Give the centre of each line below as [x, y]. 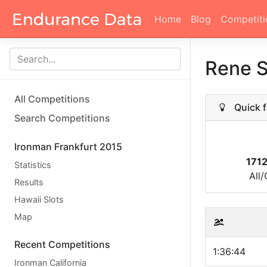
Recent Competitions [62, 244]
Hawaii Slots [39, 199]
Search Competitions [62, 118]
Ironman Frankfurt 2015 [68, 147]
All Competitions [52, 99]
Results [29, 182]
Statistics [33, 165]
